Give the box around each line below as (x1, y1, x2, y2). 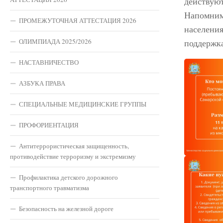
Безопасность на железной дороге (19, 204, 113, 213)
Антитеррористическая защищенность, (19, 141, 129, 150)
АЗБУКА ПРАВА (19, 78, 65, 88)
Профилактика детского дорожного (19, 172, 118, 182)
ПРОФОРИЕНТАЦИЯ (19, 120, 79, 129)
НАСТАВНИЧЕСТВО (19, 57, 79, 67)
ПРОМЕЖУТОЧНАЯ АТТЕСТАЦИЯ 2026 (19, 15, 136, 25)
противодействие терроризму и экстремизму (10, 151, 136, 161)
